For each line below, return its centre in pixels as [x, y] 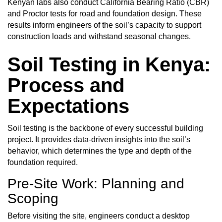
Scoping [33, 198]
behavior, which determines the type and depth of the [100, 151]
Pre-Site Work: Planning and [96, 183]
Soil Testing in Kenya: [109, 64]
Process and [66, 85]
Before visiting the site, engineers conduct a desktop [99, 216]
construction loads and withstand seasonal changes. [99, 36]
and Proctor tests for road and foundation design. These [105, 13]
